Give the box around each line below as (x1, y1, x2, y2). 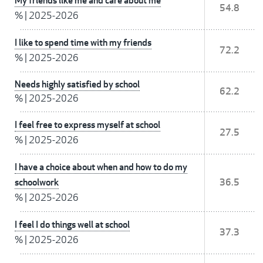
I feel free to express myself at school (15, 119, 160, 131)
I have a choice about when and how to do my (15, 161, 187, 174)
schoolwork (15, 176, 59, 189)
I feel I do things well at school (15, 218, 130, 231)
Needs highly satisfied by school (15, 78, 140, 91)
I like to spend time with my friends (15, 36, 151, 49)
